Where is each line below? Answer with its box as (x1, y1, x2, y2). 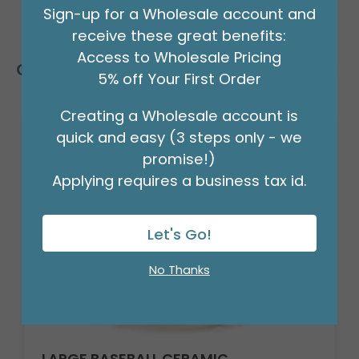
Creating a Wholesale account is (60, 106, 299, 126)
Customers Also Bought (16, 58, 213, 81)
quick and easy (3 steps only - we (56, 127, 303, 147)
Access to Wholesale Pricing (77, 47, 282, 67)
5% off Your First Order (97, 69, 261, 89)
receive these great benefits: (72, 26, 287, 46)
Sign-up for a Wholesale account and (42, 4, 316, 24)
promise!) (143, 149, 216, 169)
